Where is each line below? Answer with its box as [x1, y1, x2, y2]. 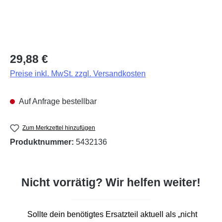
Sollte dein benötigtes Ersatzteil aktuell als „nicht [27, 210, 197, 219]
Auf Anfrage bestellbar [17, 97, 97, 106]
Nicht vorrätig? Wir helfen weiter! [21, 176, 201, 189]
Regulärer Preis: [9, 51, 67, 60]
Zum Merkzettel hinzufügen [22, 124, 96, 131]
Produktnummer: [10, 138, 76, 147]
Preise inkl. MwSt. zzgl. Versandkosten [10, 69, 146, 78]
